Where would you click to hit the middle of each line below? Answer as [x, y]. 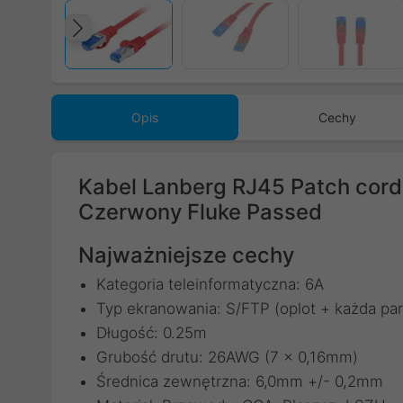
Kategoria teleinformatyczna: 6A [210, 284]
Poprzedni [146, 46]
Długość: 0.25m [152, 333]
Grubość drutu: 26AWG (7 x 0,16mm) [227, 357]
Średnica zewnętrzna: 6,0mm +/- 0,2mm [240, 381]
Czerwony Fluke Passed [200, 212]
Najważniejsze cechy [186, 255]
